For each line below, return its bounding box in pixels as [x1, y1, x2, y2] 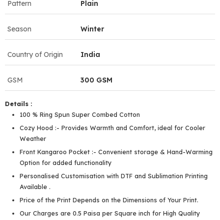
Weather [20, 134, 46, 142]
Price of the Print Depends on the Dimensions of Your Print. [20, 195, 198, 204]
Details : [5, 99, 32, 108]
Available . [20, 182, 51, 191]
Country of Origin [7, 50, 63, 59]
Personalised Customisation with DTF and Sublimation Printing [20, 171, 208, 180]
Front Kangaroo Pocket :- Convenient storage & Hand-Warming [20, 147, 213, 156]
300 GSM [81, 75, 112, 84]
